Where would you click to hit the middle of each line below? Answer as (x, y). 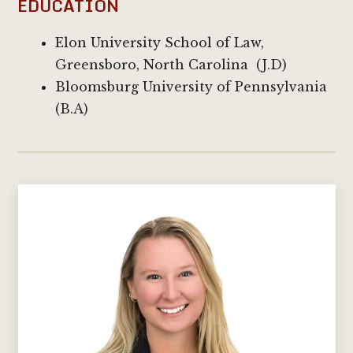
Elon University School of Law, (160, 43)
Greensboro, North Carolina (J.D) (171, 65)
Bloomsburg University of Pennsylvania (191, 87)
